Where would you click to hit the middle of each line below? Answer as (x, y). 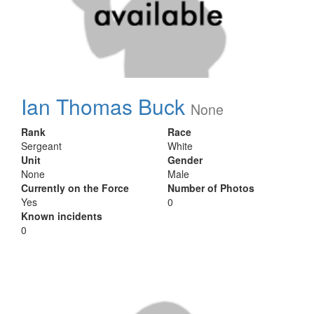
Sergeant (41, 146)
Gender (185, 160)
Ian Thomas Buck (103, 106)
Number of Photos (211, 188)
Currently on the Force (75, 188)
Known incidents (62, 216)
